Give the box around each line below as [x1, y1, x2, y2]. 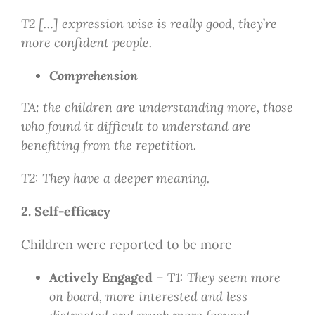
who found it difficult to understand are [20, 118, 251, 135]
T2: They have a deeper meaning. [20, 170, 210, 187]
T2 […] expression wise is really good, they [20, 15, 263, 32]
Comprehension [49, 67, 138, 84]
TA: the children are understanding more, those [20, 99, 293, 116]
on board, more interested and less [49, 288, 247, 305]
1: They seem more [175, 269, 281, 286]
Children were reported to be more [20, 236, 232, 253]
